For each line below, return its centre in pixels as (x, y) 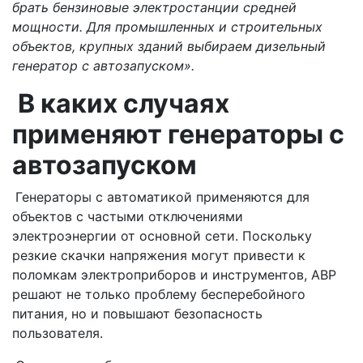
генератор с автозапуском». (103, 65)
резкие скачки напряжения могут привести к (159, 255)
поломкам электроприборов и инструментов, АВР (174, 274)
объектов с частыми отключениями (128, 216)
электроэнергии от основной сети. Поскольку (162, 235)
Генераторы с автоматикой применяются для (162, 196)
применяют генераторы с (178, 134)
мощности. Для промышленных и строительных (167, 26)
